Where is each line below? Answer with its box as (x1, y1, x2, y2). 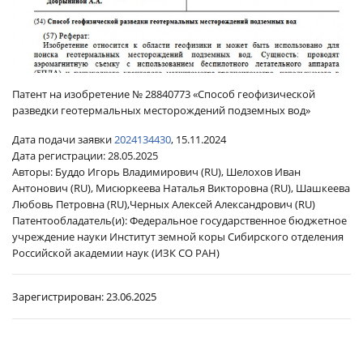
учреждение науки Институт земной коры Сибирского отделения (12, 228, 344, 244)
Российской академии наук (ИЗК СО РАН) (12, 245, 220, 260)
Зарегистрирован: (12, 288, 104, 304)
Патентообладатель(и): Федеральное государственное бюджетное (12, 212, 347, 228)
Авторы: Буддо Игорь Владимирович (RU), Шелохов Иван (12, 164, 301, 179)
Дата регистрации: (12, 147, 108, 163)
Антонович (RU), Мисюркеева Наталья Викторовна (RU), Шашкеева (12, 180, 350, 195)
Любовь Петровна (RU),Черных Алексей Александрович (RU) (12, 196, 315, 211)
